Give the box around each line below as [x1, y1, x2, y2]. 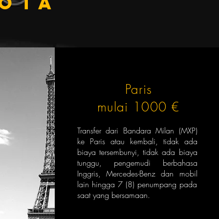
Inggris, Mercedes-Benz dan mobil [77, 168, 197, 179]
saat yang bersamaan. [77, 190, 150, 200]
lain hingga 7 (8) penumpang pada [77, 179, 197, 190]
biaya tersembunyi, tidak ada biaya [77, 147, 197, 157]
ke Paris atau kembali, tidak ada [77, 136, 197, 147]
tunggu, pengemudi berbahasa [77, 157, 197, 168]
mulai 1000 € [97, 99, 180, 115]
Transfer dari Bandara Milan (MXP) [77, 125, 197, 136]
